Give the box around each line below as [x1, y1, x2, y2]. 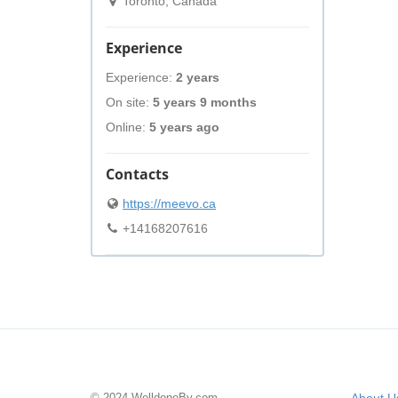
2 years [176, 70, 219, 84]
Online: [106, 120, 149, 134]
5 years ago [149, 120, 219, 134]
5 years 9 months [153, 95, 257, 109]
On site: [106, 95, 153, 109]
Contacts [106, 164, 169, 184]
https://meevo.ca [123, 196, 216, 211]
